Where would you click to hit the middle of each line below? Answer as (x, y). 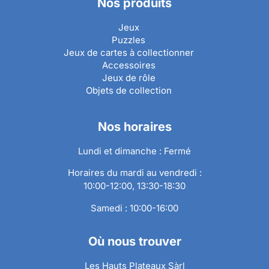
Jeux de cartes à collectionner (128, 52)
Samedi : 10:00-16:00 (134, 208)
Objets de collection (128, 90)
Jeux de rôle (128, 77)
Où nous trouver (134, 242)
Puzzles (128, 40)
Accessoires (128, 65)
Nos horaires (134, 126)
